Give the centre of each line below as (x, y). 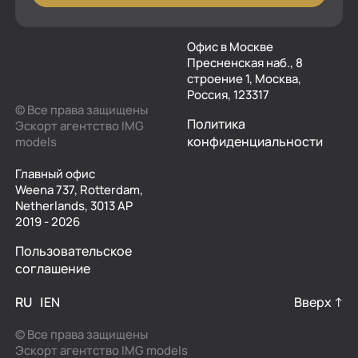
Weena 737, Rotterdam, (79, 190)
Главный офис (55, 174)
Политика (216, 124)
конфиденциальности (255, 142)
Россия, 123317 (228, 95)
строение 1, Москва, (244, 79)
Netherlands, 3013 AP (74, 206)
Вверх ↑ (318, 302)
